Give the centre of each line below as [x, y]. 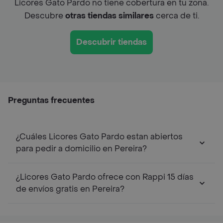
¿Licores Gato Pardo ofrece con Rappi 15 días [105, 177]
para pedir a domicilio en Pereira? [81, 148]
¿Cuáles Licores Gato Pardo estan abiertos [99, 136]
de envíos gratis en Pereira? [70, 189]
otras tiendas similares [109, 15]
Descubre [45, 15]
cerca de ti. [176, 15]
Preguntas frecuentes [51, 100]
